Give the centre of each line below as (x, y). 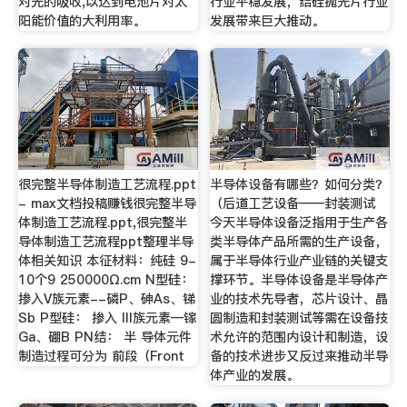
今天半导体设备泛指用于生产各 (299, 222)
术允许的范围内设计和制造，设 (299, 337)
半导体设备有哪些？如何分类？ (299, 184)
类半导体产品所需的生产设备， (299, 241)
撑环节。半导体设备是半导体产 (299, 279)
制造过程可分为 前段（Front (101, 356)
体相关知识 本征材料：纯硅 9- (107, 260)
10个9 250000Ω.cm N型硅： (105, 279)
